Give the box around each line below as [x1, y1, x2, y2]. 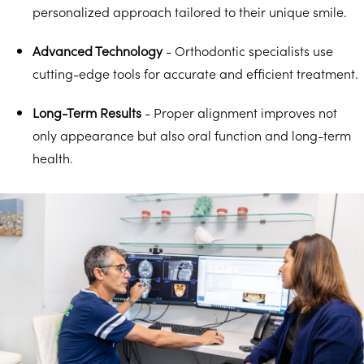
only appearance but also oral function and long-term [32, 125, 351, 144]
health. [32, 148, 73, 167]
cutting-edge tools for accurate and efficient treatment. [32, 63, 358, 82]
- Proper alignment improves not [141, 102, 337, 121]
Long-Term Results [32, 102, 141, 121]
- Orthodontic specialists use [162, 41, 333, 59]
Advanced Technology [32, 41, 162, 59]
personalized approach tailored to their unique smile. [32, 2, 347, 20]
